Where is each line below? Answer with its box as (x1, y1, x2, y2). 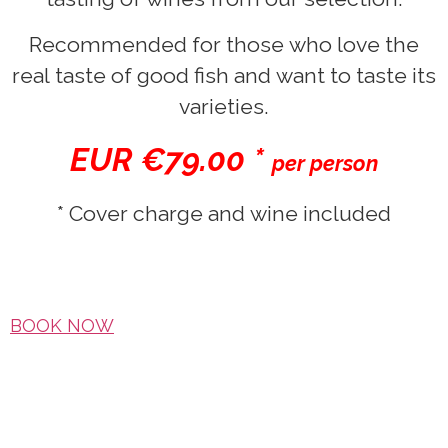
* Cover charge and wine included (57, 201, 391, 227)
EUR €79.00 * (70, 141, 272, 178)
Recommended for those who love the (29, 31, 419, 57)
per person (272, 151, 378, 176)
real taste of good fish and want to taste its (12, 62, 436, 88)
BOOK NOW (10, 315, 114, 337)
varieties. (179, 93, 269, 119)
